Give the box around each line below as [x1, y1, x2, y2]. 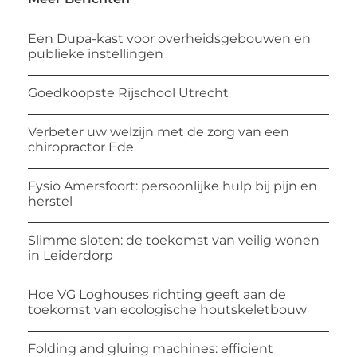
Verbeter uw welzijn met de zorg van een [28, 124, 289, 140]
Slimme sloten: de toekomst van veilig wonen [28, 233, 320, 249]
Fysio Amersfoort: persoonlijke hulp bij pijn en [28, 178, 317, 194]
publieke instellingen [28, 46, 163, 62]
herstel [28, 194, 73, 210]
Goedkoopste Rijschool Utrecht [28, 85, 229, 101]
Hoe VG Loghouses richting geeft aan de [28, 287, 286, 303]
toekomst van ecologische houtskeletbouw [28, 302, 307, 318]
